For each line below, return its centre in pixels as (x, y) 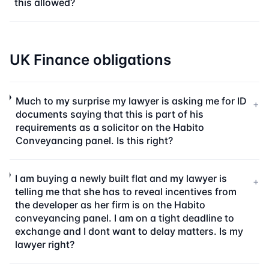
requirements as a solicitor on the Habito (110, 127)
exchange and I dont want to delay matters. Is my (129, 231)
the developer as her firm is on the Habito (110, 205)
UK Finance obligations (90, 60)
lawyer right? (44, 244)
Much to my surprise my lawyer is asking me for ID (131, 101)
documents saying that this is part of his (109, 114)
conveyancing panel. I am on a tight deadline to (124, 218)
